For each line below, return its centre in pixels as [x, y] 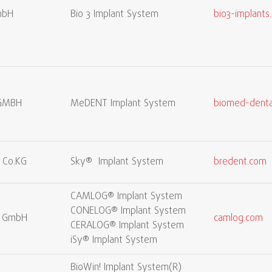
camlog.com [238, 219]
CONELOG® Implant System [128, 211]
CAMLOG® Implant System [126, 197]
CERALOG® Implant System [127, 226]
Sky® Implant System [117, 162]
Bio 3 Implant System [114, 15]
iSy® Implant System [114, 240]
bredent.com [240, 162]
